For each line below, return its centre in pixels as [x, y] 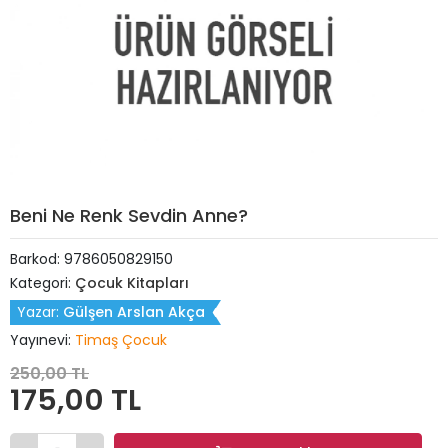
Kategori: [42, 283]
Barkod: [37, 259]
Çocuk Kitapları [132, 283]
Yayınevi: [42, 340]
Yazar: [40, 312]
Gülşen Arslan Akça [134, 312]
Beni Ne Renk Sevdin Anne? [129, 215]
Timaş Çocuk [121, 340]
